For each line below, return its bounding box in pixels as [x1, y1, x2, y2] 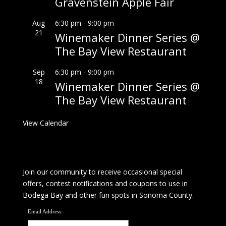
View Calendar [22, 118, 69, 128]
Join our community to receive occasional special [22, 166, 182, 177]
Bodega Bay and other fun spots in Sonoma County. [22, 190, 194, 200]
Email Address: [27, 208, 63, 214]
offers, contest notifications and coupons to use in [22, 178, 188, 188]
